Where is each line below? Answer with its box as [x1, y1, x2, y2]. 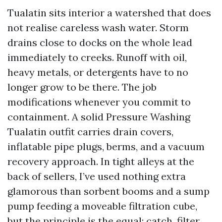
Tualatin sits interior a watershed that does [7, 6, 211, 19]
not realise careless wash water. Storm [7, 21, 189, 34]
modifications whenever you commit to [7, 96, 191, 108]
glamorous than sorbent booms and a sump [7, 185, 210, 197]
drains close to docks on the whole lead [7, 36, 192, 49]
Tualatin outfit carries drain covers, [7, 125, 173, 138]
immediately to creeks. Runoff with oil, [7, 51, 187, 63]
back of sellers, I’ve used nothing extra [7, 170, 186, 182]
